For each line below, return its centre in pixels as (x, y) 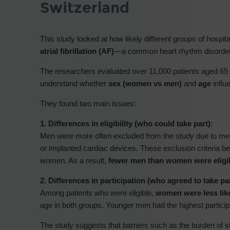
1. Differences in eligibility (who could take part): (127, 123)
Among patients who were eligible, (98, 193)
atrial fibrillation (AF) (77, 51)
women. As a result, (74, 160)
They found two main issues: (88, 103)
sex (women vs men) (145, 83)
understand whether (74, 83)
